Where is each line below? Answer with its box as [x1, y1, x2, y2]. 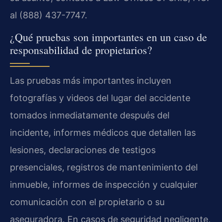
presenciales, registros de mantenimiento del [10, 162, 198, 172]
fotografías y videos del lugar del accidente [10, 92, 190, 103]
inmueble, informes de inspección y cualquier [10, 179, 198, 190]
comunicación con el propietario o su [10, 196, 165, 207]
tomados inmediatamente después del [10, 110, 169, 120]
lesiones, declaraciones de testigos [10, 144, 156, 155]
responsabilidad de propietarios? [10, 42, 152, 57]
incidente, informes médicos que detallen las [10, 127, 196, 138]
